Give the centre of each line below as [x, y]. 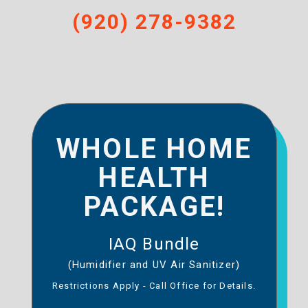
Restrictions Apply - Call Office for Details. [154, 286]
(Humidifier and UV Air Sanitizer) [154, 265]
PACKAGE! [154, 207]
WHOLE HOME [154, 149]
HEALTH [154, 178]
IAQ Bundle [154, 244]
